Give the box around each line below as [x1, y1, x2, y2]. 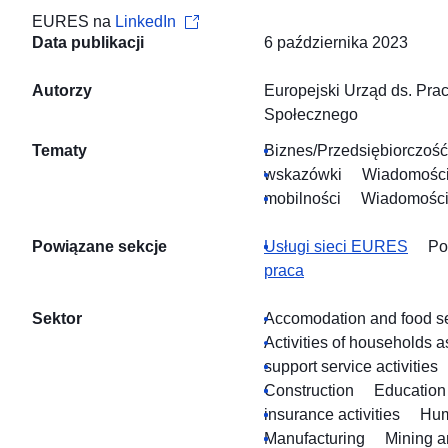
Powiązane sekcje [32, 238, 167, 256]
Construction [264, 382, 354, 400]
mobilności [264, 190, 341, 208]
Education [374, 382, 446, 400]
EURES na [32, 13, 115, 31]
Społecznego [264, 106, 358, 124]
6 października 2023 [264, 34, 408, 52]
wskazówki [264, 166, 342, 184]
